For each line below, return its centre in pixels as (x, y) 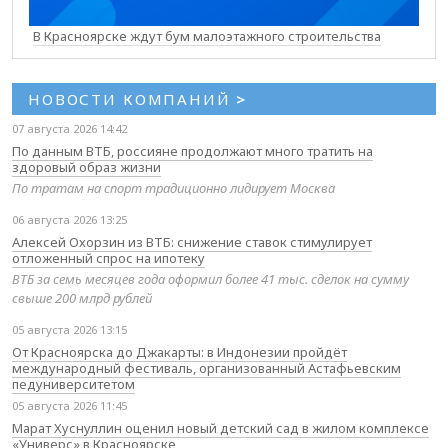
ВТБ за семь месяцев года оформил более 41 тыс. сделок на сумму (210, 279)
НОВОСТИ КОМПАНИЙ (132, 99)
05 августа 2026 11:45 (69, 406)
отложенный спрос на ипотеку (108, 258)
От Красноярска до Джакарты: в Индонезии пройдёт (179, 352)
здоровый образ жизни (86, 167)
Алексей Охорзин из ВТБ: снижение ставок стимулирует (192, 242)
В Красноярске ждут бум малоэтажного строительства (207, 36)
